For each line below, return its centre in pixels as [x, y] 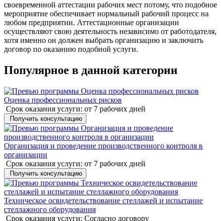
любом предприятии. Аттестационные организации [92, 23]
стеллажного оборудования [50, 210]
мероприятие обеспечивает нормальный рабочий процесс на [106, 14]
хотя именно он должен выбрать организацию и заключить [104, 40]
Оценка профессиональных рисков [63, 100]
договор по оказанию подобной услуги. [71, 49]
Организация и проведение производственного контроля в [103, 146]
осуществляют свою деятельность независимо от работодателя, [110, 32]
